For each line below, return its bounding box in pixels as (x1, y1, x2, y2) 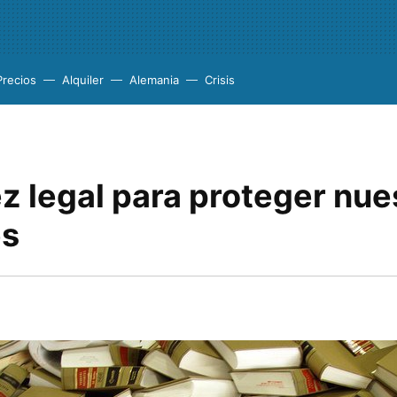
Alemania (129, 73, 179, 87)
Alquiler (62, 73, 104, 87)
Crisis (205, 73, 235, 87)
